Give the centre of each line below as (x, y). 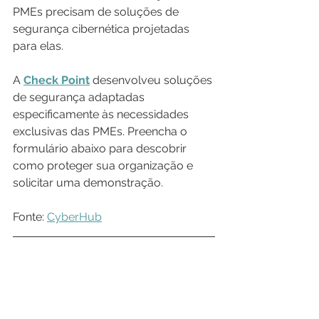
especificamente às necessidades (102, 114)
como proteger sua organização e (104, 165)
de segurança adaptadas (80, 97)
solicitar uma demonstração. (88, 182)
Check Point (57, 80)
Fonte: (30, 216)
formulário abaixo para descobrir (101, 148)
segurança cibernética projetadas (103, 28)
